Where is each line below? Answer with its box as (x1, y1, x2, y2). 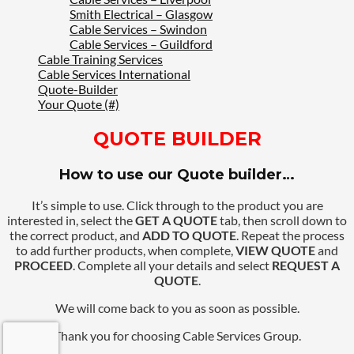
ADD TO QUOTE (142, 228, 236, 243)
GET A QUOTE (135, 213, 217, 228)
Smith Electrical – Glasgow (70, 6, 213, 22)
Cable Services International (38, 66, 190, 82)
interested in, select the (7, 213, 135, 228)
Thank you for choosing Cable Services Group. (53, 328, 301, 344)
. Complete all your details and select (73, 258, 272, 273)
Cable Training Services (38, 51, 163, 67)
